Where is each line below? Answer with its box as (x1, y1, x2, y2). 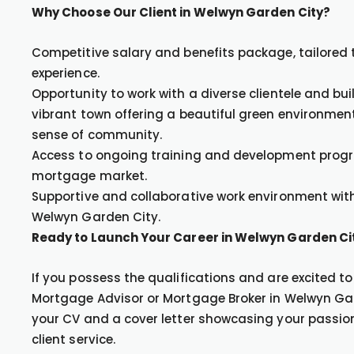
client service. (32, 331, 115, 348)
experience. (32, 65, 100, 81)
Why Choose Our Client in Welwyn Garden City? (32, 4, 330, 21)
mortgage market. (32, 168, 148, 184)
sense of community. (32, 126, 163, 143)
